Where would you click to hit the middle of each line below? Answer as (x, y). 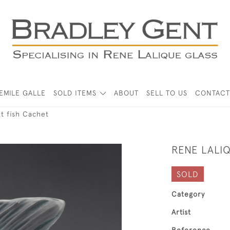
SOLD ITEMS (75, 93)
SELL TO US (167, 93)
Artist (181, 212)
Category (188, 194)
